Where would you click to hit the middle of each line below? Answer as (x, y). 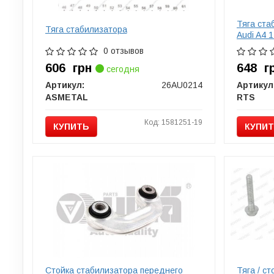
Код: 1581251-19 (173, 122)
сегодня (121, 69)
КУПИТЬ (71, 126)
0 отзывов (123, 50)
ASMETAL (66, 97)
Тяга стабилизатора (86, 29)
